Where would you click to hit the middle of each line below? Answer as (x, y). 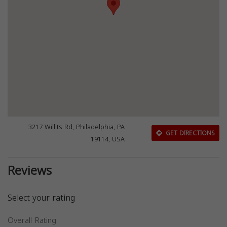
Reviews (30, 171)
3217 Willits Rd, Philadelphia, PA (77, 127)
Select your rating (41, 198)
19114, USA (108, 139)
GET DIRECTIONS (189, 133)
